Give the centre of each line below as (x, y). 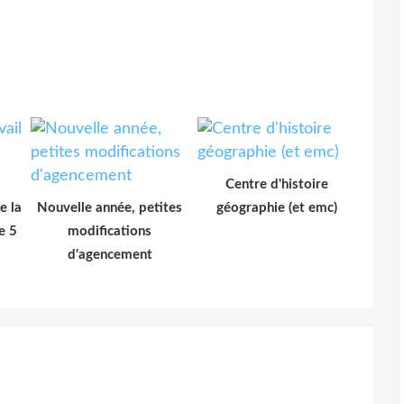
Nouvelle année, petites (110, 207)
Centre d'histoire (276, 184)
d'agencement (110, 254)
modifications (110, 231)
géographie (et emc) (276, 207)
